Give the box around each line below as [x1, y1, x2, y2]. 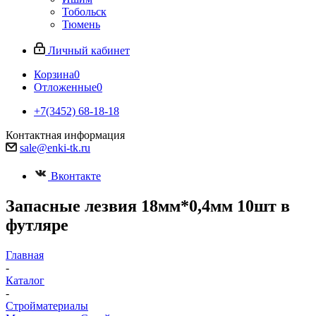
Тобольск [62, 6, 107, 18]
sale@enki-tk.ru [20, 142, 90, 154]
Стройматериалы [6, 299, 88, 312]
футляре [6, 215, 68, 234]
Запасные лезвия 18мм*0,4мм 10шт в [6, 196, 290, 215]
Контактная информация [6, 129, 125, 141]
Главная [6, 248, 44, 261]
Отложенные [34, 81, 97, 93]
